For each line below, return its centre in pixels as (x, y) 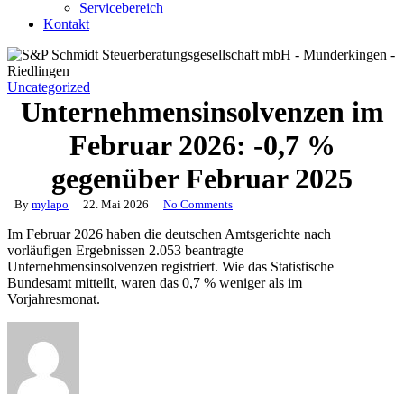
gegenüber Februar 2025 (202, 179)
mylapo (50, 204)
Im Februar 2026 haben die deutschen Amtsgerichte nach (169, 234)
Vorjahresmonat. (54, 299)
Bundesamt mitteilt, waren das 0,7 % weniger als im (155, 283)
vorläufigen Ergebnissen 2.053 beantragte (125, 250)
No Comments (198, 204)
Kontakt (66, 24)
